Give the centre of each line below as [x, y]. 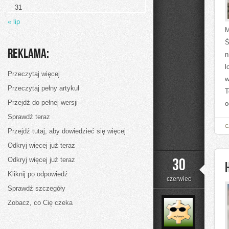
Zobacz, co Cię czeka [40, 203]
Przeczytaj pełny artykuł [43, 88]
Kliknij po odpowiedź [38, 174]
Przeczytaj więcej [34, 74]
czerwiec [179, 179]
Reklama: [28, 54]
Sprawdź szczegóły [37, 188]
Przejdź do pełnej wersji [43, 102]
